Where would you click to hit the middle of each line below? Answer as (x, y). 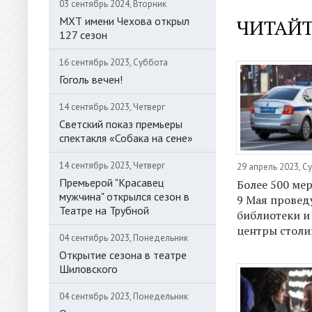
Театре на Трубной (104, 210)
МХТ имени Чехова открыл (124, 21)
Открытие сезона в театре (123, 255)
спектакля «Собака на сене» (126, 138)
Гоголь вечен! (91, 79)
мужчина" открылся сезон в (124, 196)
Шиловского (88, 269)
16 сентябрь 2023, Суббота (114, 62)
